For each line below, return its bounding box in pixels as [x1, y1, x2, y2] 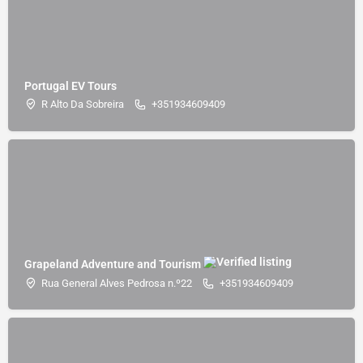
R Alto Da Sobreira [41, 98, 124, 111]
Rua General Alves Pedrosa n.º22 [41, 276, 192, 289]
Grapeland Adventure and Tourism [24, 257, 203, 271]
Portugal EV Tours [24, 79, 117, 93]
